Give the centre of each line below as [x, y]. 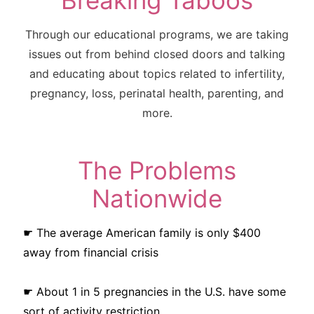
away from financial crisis [91, 252]
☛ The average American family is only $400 [142, 233]
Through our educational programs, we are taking [157, 34]
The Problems [157, 170]
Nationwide [157, 198]
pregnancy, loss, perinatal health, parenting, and [157, 93]
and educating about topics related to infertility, [157, 74]
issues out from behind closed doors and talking [157, 54]
